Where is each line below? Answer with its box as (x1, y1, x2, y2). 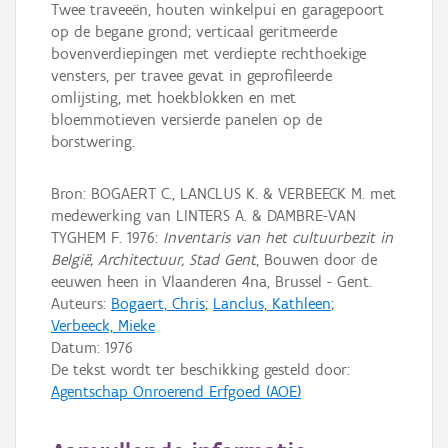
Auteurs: (51, 294, 111, 313)
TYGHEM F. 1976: (51, 228, 163, 247)
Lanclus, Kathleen (213, 294, 331, 313)
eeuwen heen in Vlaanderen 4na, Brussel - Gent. (51, 272, 372, 291)
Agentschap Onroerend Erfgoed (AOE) (51, 382, 301, 401)
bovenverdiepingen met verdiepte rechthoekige (51, 44, 366, 64)
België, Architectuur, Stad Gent (51, 250, 256, 269)
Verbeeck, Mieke (51, 316, 155, 335)
